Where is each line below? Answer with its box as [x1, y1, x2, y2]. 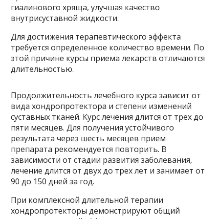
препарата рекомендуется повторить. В [11, 144, 167, 154]
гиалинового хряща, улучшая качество [11, 2, 160, 13]
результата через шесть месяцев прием [11, 133, 166, 144]
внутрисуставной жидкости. [11, 13, 119, 23]
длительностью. [11, 64, 74, 74]
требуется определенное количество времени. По [11, 42, 205, 53]
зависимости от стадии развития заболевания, [11, 154, 193, 165]
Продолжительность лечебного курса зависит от [11, 90, 201, 101]
